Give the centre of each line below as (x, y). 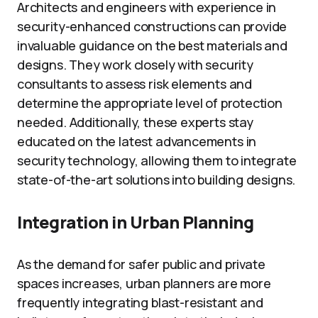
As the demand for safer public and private (141, 264)
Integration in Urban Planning (136, 222)
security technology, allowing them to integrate (157, 160)
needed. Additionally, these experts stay (135, 122)
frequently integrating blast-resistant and (140, 302)
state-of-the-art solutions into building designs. (157, 180)
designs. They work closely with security (135, 65)
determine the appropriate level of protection (150, 103)
